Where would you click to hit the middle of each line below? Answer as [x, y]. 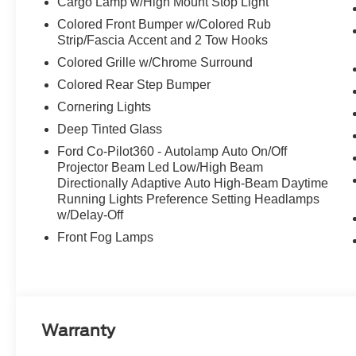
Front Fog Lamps [106, 238]
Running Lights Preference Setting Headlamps [189, 199]
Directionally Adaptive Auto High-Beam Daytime [193, 184]
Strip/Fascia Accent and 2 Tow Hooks [163, 41]
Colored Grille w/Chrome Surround [155, 63]
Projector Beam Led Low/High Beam [161, 168]
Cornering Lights [104, 107]
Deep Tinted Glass [110, 130]
